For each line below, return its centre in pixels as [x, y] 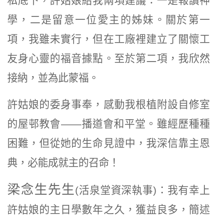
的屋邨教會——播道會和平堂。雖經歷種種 [108, 124]
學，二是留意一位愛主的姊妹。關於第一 [108, 20]
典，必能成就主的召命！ [63, 163]
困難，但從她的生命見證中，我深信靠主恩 [108, 143]
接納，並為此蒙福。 [53, 78]
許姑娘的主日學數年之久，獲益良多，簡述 [108, 209]
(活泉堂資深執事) [116, 190]
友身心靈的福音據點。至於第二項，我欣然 [108, 58]
